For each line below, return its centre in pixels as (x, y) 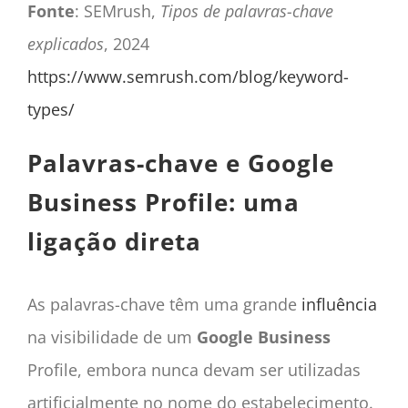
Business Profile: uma (163, 203)
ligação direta (114, 242)
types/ (51, 110)
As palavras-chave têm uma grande (164, 304)
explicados (65, 44)
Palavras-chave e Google (180, 163)
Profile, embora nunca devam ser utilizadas (194, 369)
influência (339, 304)
